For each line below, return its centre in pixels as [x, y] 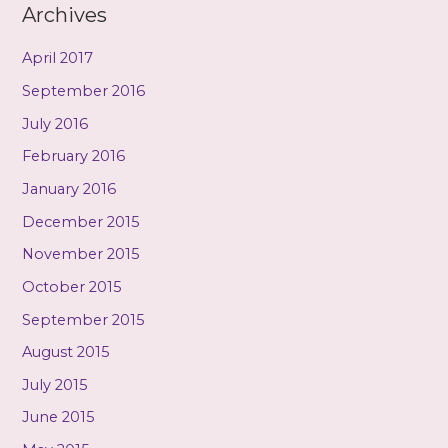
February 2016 [74, 156]
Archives [65, 15]
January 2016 [69, 188]
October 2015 [72, 286]
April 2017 [58, 58]
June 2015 [59, 417]
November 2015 [81, 254]
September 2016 [84, 91]
